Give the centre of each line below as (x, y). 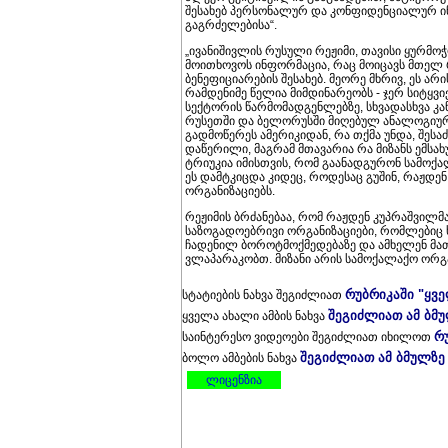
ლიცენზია (234, 380)
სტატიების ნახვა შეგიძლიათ (263, 295)
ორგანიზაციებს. (230, 191)
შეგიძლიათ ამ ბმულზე (372, 357)
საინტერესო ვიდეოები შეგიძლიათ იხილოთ (308, 337)
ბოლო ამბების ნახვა (241, 358)
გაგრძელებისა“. (231, 25)
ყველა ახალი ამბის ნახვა (255, 316)
